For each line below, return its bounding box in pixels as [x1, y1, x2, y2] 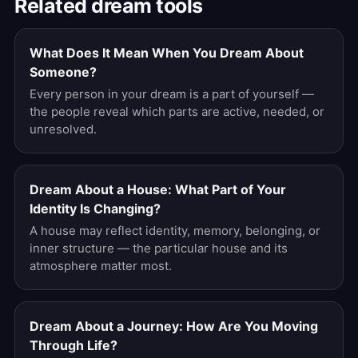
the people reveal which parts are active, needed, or [30, 104, 324, 119]
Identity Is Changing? [30, 201, 161, 217]
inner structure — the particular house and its [30, 241, 288, 256]
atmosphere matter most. [30, 258, 172, 273]
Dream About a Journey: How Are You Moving [30, 318, 318, 334]
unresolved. [30, 121, 97, 137]
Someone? [30, 64, 97, 80]
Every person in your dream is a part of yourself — [30, 86, 314, 101]
